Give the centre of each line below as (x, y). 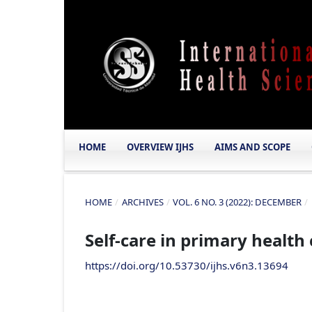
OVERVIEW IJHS (160, 147)
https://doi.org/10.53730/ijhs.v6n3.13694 (187, 265)
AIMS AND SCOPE (252, 147)
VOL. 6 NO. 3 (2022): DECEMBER (237, 202)
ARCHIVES (142, 202)
